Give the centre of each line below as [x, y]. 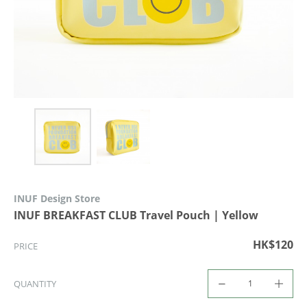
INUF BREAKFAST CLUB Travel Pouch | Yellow [136, 215]
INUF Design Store [57, 198]
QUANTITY [35, 283]
